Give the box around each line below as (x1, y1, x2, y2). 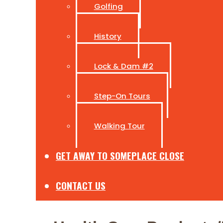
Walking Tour (94, 120, 145, 131)
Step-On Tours (94, 90, 150, 101)
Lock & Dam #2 (94, 60, 153, 71)
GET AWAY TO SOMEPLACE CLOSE (56, 148, 184, 163)
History (94, 30, 121, 41)
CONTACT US (56, 178, 106, 193)
